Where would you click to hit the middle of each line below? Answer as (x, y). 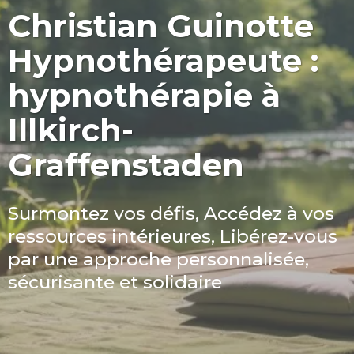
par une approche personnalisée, (158, 259)
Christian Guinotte (161, 26)
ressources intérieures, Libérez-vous (173, 236)
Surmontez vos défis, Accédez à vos (171, 213)
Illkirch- (71, 130)
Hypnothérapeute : (163, 60)
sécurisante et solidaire (115, 282)
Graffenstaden (126, 165)
